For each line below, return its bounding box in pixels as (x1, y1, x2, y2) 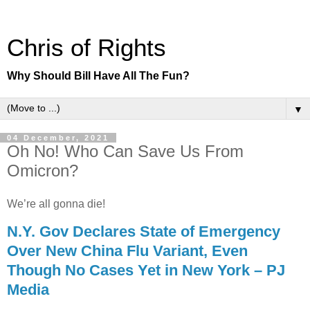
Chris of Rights (7, 35, 166, 61)
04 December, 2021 (7, 134, 109, 142)
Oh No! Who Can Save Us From (7, 142, 244, 161)
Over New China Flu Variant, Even (7, 241, 248, 259)
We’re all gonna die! (7, 197, 105, 210)
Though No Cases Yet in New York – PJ (7, 261, 285, 279)
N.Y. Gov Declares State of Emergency (7, 222, 280, 240)
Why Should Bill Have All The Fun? (7, 70, 190, 82)
